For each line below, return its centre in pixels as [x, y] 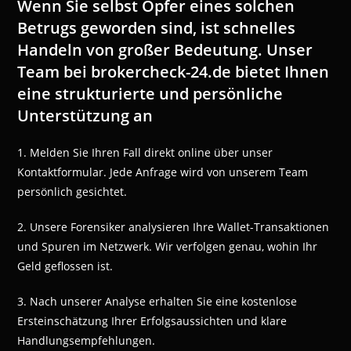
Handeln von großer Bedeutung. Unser [165, 50]
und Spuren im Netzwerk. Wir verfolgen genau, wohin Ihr [168, 247]
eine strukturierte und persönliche [150, 94]
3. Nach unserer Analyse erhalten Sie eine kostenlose [157, 302]
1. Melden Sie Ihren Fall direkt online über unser [145, 153]
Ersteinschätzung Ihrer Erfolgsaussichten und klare [152, 321]
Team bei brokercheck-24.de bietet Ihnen [174, 72]
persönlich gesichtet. [72, 192]
